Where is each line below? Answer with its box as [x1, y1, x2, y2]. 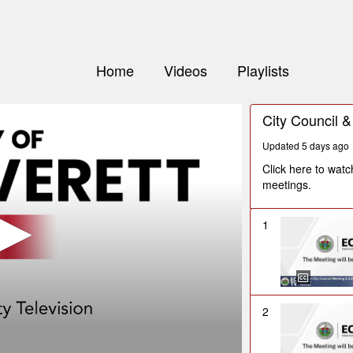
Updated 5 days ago [262, 139, 350, 153]
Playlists [236, 60, 289, 81]
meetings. [262, 176, 312, 193]
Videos [163, 60, 207, 81]
